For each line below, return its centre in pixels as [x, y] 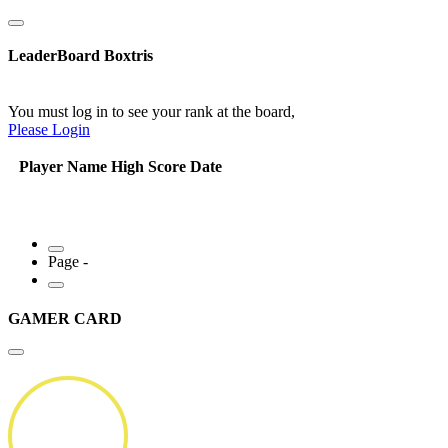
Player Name [63, 166]
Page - [68, 261]
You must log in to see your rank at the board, [151, 111]
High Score [148, 166]
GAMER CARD [65, 318]
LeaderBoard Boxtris [80, 56]
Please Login [49, 129]
